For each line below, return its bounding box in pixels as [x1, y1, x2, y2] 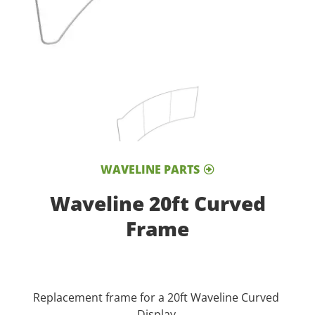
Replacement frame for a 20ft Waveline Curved [33, 290, 282, 305]
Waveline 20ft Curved [49, 190, 266, 217]
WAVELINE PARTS [101, 162, 200, 177]
